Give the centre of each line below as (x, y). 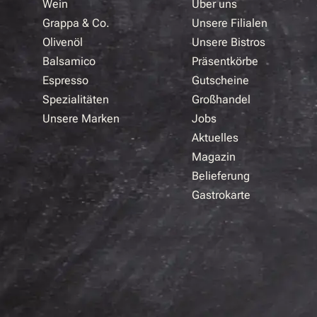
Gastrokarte (221, 195)
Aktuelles (215, 137)
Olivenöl (63, 42)
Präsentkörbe (225, 61)
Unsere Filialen (229, 23)
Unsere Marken (81, 118)
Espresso (65, 80)
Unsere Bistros (228, 42)
